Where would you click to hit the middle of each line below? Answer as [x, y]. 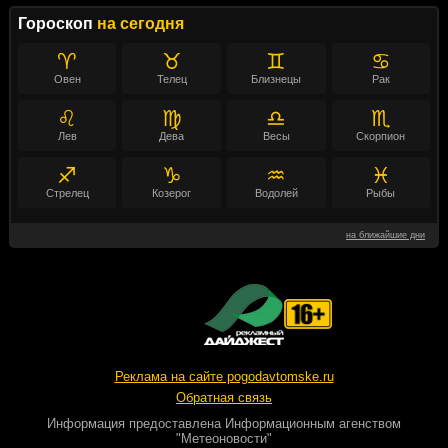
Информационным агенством [313, 424]
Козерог [172, 193]
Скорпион [381, 136]
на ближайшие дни [386, 235]
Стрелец [67, 193]
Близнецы [276, 79]
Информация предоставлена [136, 424]
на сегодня [140, 24]
